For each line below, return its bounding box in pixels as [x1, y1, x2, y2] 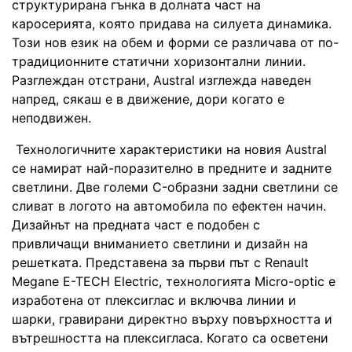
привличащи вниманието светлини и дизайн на [12, 235, 308, 251]
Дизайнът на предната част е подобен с [12, 216, 260, 233]
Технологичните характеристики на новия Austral [12, 141, 327, 157]
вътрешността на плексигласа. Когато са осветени [12, 329, 328, 346]
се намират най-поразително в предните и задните [12, 159, 332, 176]
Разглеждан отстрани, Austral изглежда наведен [12, 71, 311, 88]
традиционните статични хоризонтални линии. [12, 53, 306, 69]
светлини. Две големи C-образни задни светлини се [12, 178, 338, 195]
